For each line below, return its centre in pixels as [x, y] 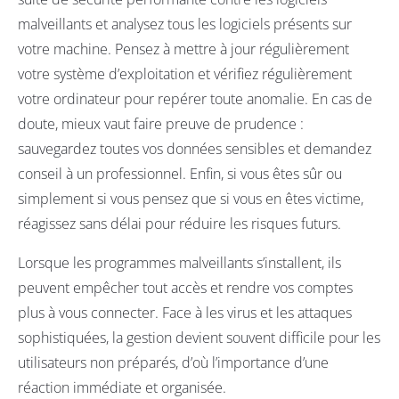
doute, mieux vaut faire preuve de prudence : [161, 124]
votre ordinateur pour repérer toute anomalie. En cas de [195, 99]
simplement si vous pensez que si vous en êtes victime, [191, 199]
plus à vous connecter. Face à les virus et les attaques [185, 313]
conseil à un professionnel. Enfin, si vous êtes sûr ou [180, 174]
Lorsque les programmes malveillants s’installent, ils [179, 263]
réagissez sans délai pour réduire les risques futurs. [179, 224]
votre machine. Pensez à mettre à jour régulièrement [183, 49]
